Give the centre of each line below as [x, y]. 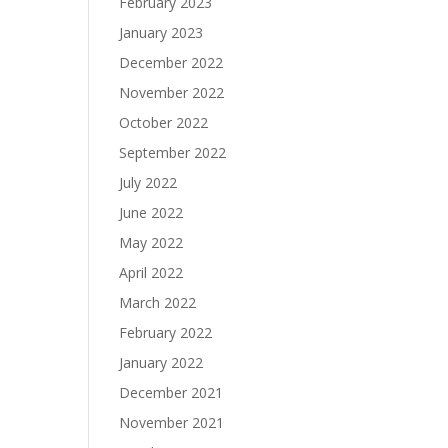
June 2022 [151, 212]
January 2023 [161, 32]
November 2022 [172, 92]
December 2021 [171, 392]
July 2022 [148, 182]
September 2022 [173, 152]
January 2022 [161, 362]
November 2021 [172, 422]
